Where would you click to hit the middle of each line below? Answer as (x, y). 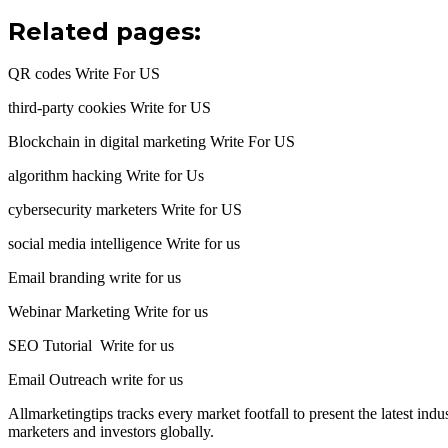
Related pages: (104, 31)
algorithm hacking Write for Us (106, 176)
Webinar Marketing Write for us (108, 312)
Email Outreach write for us (95, 380)
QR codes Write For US (84, 74)
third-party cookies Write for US (109, 108)
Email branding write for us (94, 278)
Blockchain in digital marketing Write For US (151, 142)
